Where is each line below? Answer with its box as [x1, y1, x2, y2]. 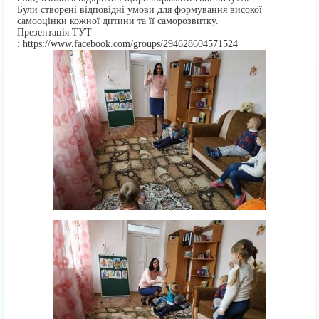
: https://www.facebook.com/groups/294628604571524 [17, 38, 238, 49]
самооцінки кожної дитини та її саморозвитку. [17, 16, 219, 26]
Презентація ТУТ [17, 27, 92, 38]
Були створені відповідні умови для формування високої [17, 4, 262, 15]
